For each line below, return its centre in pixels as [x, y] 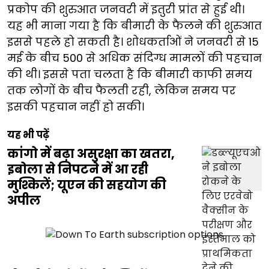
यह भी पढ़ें [28, 135]
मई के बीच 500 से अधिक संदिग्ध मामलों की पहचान [134, 58]
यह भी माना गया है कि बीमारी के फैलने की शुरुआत [134, 26]
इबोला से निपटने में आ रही [78, 170]
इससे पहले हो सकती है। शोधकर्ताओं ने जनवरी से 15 [133, 42]
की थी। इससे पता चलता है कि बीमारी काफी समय [130, 74]
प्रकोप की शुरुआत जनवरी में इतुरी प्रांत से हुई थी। [126, 10]
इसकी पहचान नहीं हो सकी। [76, 107]
